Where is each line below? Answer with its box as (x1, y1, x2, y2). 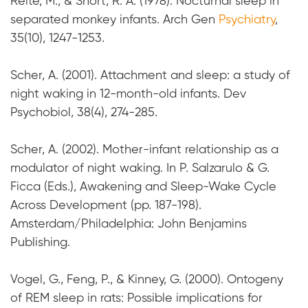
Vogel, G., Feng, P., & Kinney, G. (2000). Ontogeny (10, 274, 283, 287)
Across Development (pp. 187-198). (10, 199, 201, 212)
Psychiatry (219, 14, 275, 27)
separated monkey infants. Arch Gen (10, 14, 219, 27)
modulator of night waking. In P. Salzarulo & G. (10, 162, 269, 175)
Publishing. (10, 236, 70, 250)
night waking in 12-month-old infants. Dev (10, 88, 246, 101)
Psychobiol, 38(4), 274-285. (10, 107, 157, 120)
